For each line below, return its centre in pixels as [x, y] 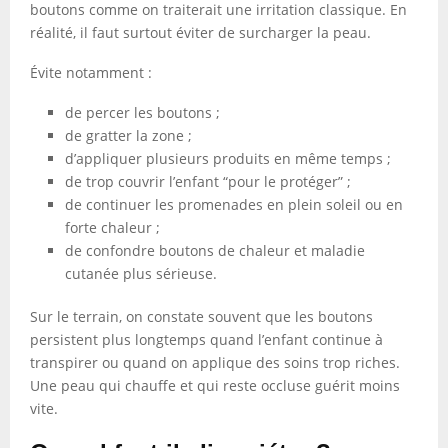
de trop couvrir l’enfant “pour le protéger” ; [208, 181]
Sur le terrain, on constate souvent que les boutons [201, 316]
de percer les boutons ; [142, 112]
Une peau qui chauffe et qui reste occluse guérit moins [215, 385]
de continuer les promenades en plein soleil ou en [234, 204]
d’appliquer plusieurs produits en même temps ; [228, 158]
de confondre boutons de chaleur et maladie [215, 250]
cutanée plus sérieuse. [141, 273]
